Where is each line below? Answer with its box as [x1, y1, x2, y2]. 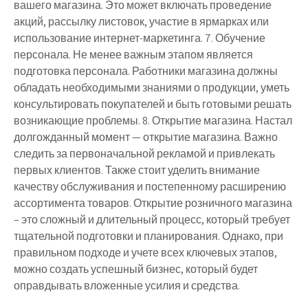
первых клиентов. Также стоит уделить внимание [14, 162, 260, 177]
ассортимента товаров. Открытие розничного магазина [14, 195, 292, 210]
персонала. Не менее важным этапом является [14, 47, 253, 62]
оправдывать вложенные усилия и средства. [14, 278, 240, 293]
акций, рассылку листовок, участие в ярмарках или [14, 14, 269, 29]
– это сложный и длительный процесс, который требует [14, 212, 290, 227]
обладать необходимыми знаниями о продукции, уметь [14, 80, 289, 95]
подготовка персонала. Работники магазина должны [14, 63, 278, 78]
